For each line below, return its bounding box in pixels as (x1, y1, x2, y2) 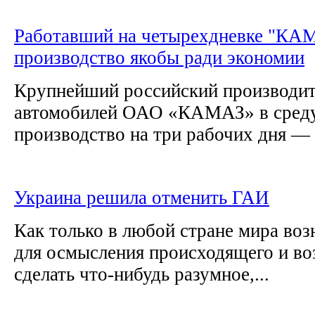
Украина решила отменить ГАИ (14, 186, 269, 208)
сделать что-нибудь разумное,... (14, 263, 269, 285)
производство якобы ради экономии (14, 46, 304, 68)
